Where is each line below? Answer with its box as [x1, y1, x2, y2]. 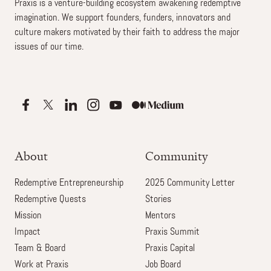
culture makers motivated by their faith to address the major [15, 28, 240, 38]
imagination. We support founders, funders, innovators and [15, 13, 230, 23]
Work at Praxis [15, 260, 68, 270]
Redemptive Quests [15, 195, 86, 204]
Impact [15, 227, 41, 237]
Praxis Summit [145, 227, 200, 237]
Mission [15, 211, 42, 221]
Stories [145, 195, 171, 204]
